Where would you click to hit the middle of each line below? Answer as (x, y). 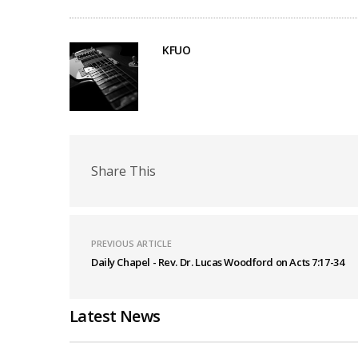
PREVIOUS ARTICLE (131, 243)
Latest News (115, 316)
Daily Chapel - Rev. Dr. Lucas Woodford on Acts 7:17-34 (218, 262)
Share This (123, 171)
